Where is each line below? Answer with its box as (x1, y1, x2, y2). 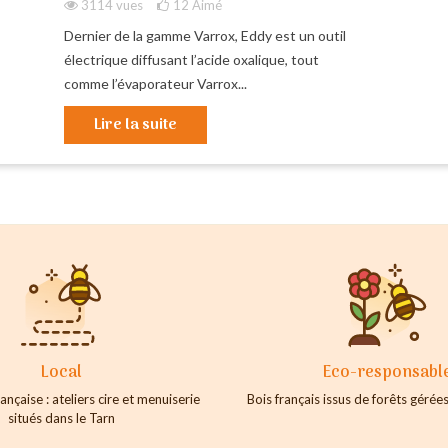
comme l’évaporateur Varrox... (63, 74, 247, 92)
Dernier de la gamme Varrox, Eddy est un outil (63, 26, 346, 44)
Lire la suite (93, 112, 177, 137)
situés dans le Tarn (7, 409, 115, 426)
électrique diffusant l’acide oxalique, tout (63, 50, 319, 68)
